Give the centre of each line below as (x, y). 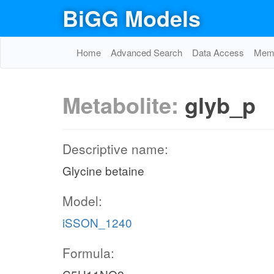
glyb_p (220, 105)
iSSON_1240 (97, 222)
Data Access (218, 52)
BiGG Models (131, 18)
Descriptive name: (115, 149)
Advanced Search (146, 52)
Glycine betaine (103, 170)
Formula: (88, 253)
